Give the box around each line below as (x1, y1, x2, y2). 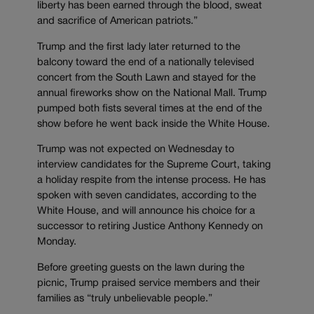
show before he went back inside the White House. (37, 119, 270, 129)
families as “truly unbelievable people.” (37, 294, 212, 303)
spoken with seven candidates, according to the (37, 191, 257, 201)
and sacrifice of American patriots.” (37, 17, 198, 27)
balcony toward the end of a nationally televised (37, 57, 254, 67)
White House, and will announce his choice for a (37, 207, 255, 217)
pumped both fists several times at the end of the (37, 104, 262, 114)
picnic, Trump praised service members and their (37, 278, 260, 288)
